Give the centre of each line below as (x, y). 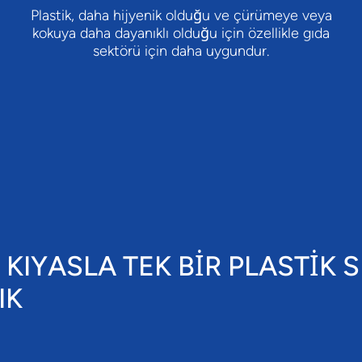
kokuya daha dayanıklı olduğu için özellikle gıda (181, 34)
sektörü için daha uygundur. (181, 51)
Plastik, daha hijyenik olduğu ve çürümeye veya (181, 16)
